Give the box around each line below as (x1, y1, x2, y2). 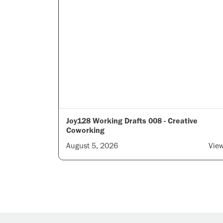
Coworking (66, 125, 105, 135)
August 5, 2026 (66, 141, 118, 150)
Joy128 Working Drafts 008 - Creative (66, 116, 198, 125)
